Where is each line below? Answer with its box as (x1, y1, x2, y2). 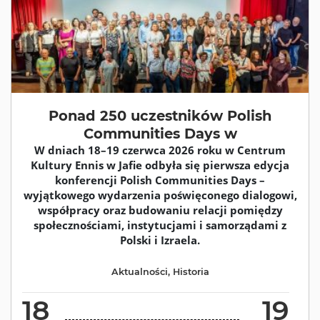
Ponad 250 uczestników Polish (49, 106, 271, 124)
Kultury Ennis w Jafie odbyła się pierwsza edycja (31, 157, 289, 172)
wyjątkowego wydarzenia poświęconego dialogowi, (23, 187, 297, 202)
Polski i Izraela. (120, 232, 200, 247)
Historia (172, 266, 209, 277)
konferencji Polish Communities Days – (55, 172, 265, 187)
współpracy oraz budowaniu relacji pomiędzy (37, 202, 283, 217)
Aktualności (111, 266, 168, 277)
